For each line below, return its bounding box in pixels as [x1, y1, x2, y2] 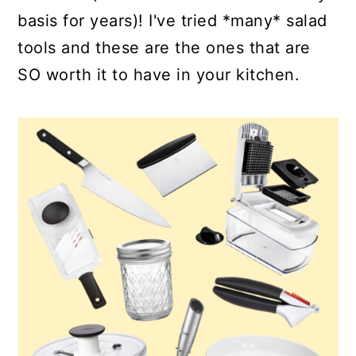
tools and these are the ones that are [17, 38, 311, 57]
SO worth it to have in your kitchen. [17, 65, 300, 84]
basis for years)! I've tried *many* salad [17, 11, 327, 30]
